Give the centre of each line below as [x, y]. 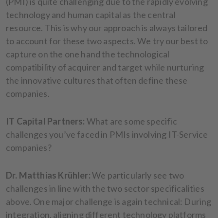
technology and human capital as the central [91, 14]
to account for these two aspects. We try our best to [107, 41]
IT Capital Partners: [46, 121]
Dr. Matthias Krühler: [48, 175]
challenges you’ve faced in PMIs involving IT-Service [107, 134]
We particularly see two [137, 175]
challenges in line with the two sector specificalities [105, 188]
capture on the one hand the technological [88, 54]
